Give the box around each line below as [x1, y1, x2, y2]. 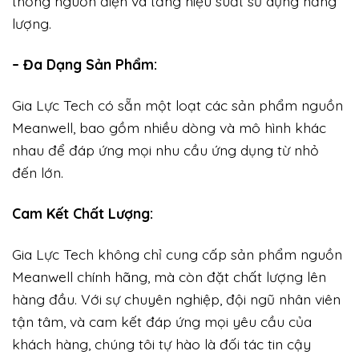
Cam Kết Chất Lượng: [12, 204, 153, 222]
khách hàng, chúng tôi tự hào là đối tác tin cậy [12, 334, 311, 353]
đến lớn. [12, 163, 63, 181]
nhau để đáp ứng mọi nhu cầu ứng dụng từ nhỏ [12, 140, 319, 159]
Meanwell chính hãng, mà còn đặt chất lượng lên [12, 267, 326, 285]
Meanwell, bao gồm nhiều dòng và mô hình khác [12, 118, 326, 136]
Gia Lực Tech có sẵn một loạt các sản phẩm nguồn [12, 95, 343, 114]
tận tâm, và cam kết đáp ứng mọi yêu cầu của [12, 312, 312, 330]
